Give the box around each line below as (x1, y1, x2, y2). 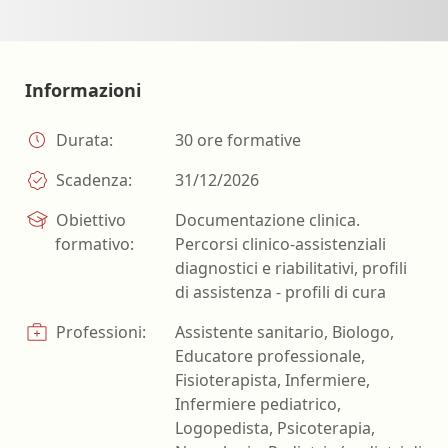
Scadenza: (52, 169, 132, 192)
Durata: (52, 129, 113, 152)
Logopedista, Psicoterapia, (175, 417, 375, 440)
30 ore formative (175, 129, 301, 152)
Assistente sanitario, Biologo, (175, 321, 394, 344)
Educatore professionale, (175, 345, 365, 368)
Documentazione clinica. (175, 209, 360, 232)
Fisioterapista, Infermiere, (175, 369, 370, 392)
